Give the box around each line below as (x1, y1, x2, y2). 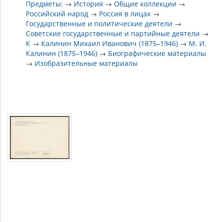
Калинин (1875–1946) (26, 48, 98, 58)
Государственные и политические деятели (26, 18, 173, 28)
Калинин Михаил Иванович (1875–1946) (41, 38, 178, 48)
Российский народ (26, 8, 89, 18)
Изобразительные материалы (35, 58, 138, 68)
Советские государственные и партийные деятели (26, 28, 200, 38)
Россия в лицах (99, 8, 151, 18)
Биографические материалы (108, 48, 207, 58)
